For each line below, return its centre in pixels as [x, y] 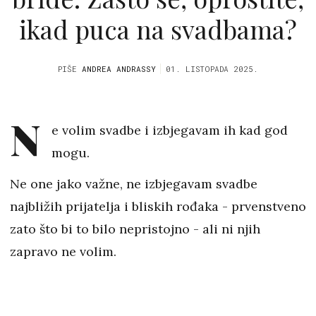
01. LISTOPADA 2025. [212, 69]
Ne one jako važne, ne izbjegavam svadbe [134, 184]
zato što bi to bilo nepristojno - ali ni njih [135, 229]
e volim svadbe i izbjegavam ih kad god [169, 130]
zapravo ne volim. [65, 252]
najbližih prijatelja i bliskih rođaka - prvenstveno [158, 207]
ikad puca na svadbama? [158, 29]
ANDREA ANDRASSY [119, 69]
